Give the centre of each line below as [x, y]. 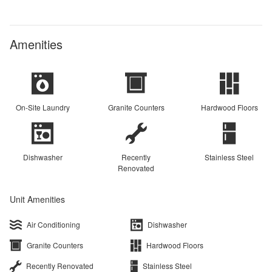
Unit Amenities [37, 199]
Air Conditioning [53, 224]
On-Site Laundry [42, 107]
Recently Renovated [60, 265]
